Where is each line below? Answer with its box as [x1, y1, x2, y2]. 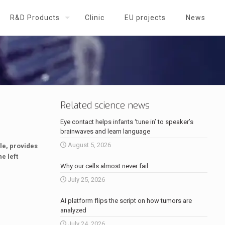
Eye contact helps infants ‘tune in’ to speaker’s [60, 118, 193, 126]
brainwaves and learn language [60, 128, 150, 135]
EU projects [125, 14, 166, 22]
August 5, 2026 [67, 141, 111, 149]
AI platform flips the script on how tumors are [60, 197, 192, 204]
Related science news [60, 99, 150, 111]
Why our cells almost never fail [60, 162, 148, 170]
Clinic [85, 14, 104, 22]
